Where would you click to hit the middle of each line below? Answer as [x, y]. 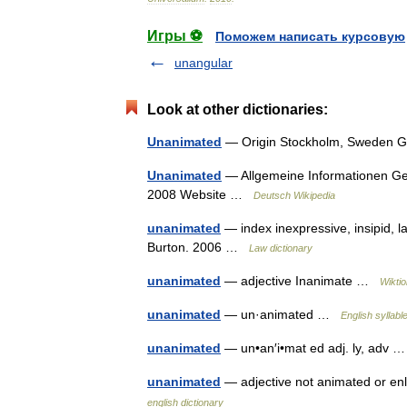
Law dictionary [281, 248]
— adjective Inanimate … [300, 281]
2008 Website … [200, 194]
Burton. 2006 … [198, 247]
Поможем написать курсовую [310, 36]
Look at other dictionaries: [238, 109]
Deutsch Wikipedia [294, 195]
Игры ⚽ [175, 36]
